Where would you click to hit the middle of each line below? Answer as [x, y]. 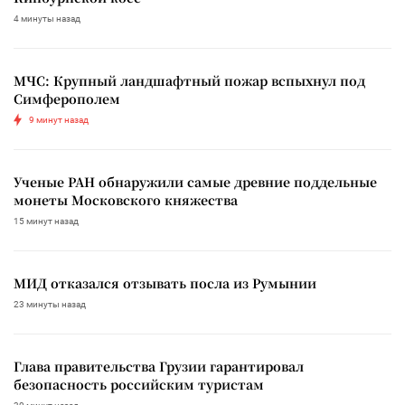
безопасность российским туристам [139, 384]
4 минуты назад [47, 18]
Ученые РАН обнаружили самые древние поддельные [195, 181]
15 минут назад [46, 221]
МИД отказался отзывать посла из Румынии [165, 283]
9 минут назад [59, 119]
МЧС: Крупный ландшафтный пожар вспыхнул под [189, 80]
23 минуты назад [50, 304]
